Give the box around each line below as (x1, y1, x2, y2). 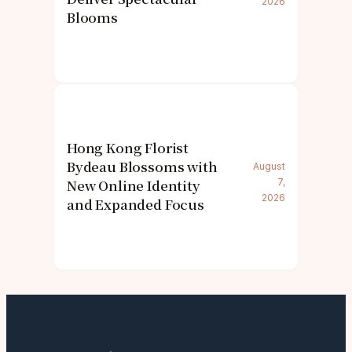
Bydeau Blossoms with (67, 157, 218, 177)
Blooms (67, 8, 118, 27)
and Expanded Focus (67, 195, 204, 214)
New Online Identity (67, 176, 200, 196)
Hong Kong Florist (67, 138, 189, 158)
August (253, 160, 285, 173)
